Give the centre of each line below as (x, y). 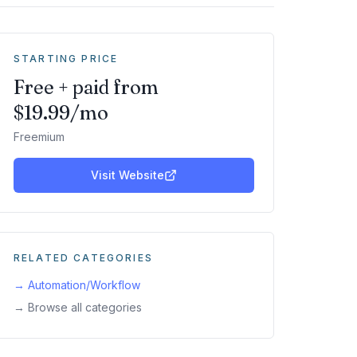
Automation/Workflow (84, 285)
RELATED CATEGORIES (83, 258)
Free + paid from (86, 87)
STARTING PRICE (66, 59)
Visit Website (127, 175)
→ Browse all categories (78, 307)
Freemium (39, 137)
